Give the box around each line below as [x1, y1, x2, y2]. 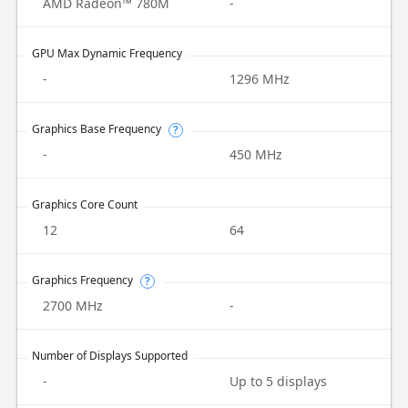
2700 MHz [42, 297, 103, 314]
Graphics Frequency [31, 272, 133, 288]
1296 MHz [229, 70, 290, 87]
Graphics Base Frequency [31, 121, 161, 137]
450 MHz [229, 146, 282, 163]
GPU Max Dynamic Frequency [31, 46, 182, 61]
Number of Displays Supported [31, 348, 188, 363]
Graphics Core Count [31, 197, 138, 212]
